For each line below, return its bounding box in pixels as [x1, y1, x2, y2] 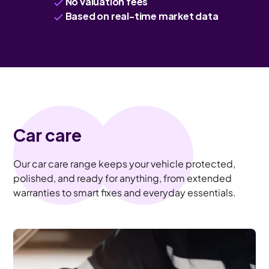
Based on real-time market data [65, 9, 219, 22]
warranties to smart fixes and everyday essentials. [13, 186, 237, 199]
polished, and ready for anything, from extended [13, 171, 232, 184]
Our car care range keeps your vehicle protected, [13, 157, 236, 170]
